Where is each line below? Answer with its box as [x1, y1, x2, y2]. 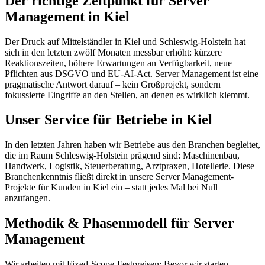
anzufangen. [5, 193, 50, 203]
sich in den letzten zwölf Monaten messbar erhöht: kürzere [5, 47, 222, 57]
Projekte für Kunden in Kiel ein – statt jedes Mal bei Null [5, 182, 218, 193]
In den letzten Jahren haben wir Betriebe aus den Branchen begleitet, [5, 140, 260, 150]
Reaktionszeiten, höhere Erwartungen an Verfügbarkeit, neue [5, 57, 232, 68]
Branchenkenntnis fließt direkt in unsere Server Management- [5, 172, 234, 182]
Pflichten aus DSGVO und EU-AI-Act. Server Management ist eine [5, 68, 258, 79]
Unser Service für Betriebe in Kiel [5, 112, 212, 128]
